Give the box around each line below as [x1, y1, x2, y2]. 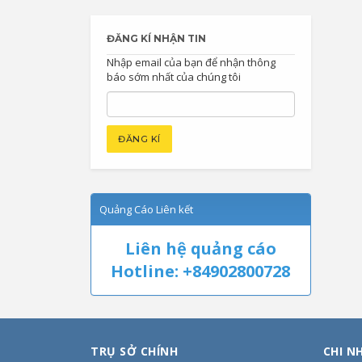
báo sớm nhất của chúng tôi [107, 69, 241, 84]
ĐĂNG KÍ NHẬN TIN [107, 32, 206, 44]
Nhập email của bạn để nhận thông [107, 54, 276, 69]
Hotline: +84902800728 [111, 259, 291, 282]
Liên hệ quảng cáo [124, 237, 276, 259]
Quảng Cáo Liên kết [99, 201, 193, 217]
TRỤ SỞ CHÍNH [90, 343, 178, 359]
